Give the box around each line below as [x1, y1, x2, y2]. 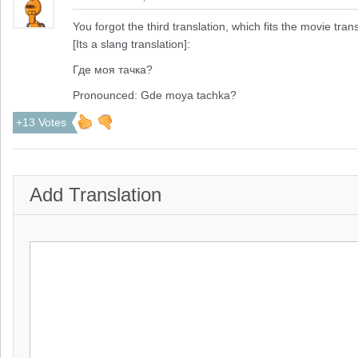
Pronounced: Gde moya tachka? [73, 89, 237, 101]
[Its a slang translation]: [73, 38, 190, 50]
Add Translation [30, 184, 161, 205]
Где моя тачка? [73, 63, 153, 76]
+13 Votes [16, 116, 66, 129]
